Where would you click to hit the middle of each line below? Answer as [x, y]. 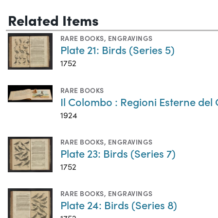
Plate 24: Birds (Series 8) [119, 204]
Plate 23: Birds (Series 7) [118, 153]
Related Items [53, 19]
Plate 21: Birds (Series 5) [118, 49]
